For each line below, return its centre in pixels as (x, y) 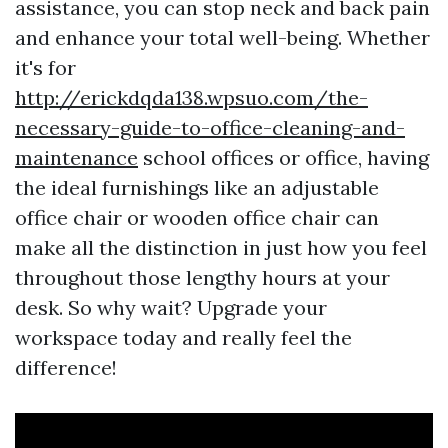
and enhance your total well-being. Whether (222, 37)
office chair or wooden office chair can (197, 217)
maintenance (76, 157)
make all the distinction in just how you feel (221, 247)
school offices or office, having (283, 157)
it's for (45, 67)
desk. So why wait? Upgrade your (171, 307)
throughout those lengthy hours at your (202, 277)
